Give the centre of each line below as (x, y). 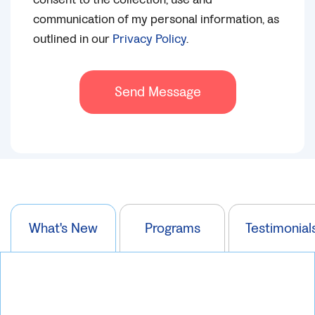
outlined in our (73, 38)
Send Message (157, 92)
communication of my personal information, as (156, 19)
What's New (63, 228)
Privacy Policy (149, 38)
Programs (172, 228)
